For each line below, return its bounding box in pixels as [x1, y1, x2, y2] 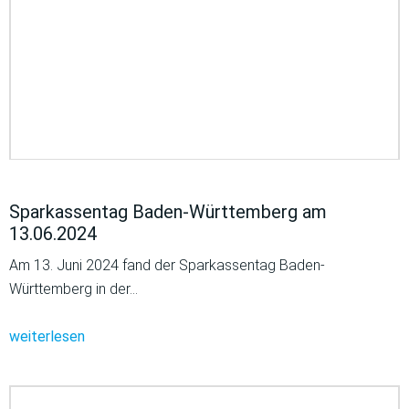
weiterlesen [9, 328, 85, 346]
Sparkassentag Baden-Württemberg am [9, 201, 327, 224]
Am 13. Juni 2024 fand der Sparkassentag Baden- [9, 257, 325, 275]
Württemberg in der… [9, 280, 138, 299]
